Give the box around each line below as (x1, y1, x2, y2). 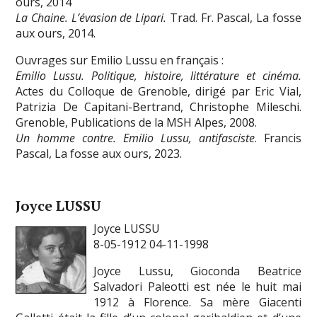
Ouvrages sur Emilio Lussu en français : (16, 52, 224, 68)
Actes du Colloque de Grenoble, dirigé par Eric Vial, (16, 83, 301, 99)
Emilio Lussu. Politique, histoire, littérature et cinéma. (16, 67, 301, 83)
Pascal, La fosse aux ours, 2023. (16, 145, 183, 161)
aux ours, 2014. (16, 25, 96, 41)
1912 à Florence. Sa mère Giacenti (93, 294, 301, 310)
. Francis (254, 129, 301, 146)
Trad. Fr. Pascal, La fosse (166, 9, 301, 25)
